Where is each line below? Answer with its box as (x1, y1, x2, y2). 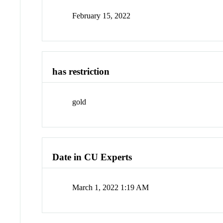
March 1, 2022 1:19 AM (72, 183, 149, 192)
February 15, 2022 (72, 11, 131, 20)
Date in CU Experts (52, 152, 132, 163)
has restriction (52, 66, 110, 77)
